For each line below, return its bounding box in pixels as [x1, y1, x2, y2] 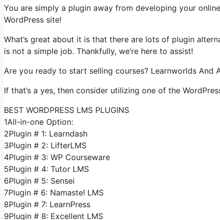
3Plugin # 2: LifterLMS [4, 140, 86, 150]
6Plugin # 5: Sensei [4, 175, 75, 186]
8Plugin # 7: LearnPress [4, 199, 90, 209]
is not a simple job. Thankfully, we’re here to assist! [4, 46, 193, 56]
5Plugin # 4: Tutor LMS [4, 164, 89, 174]
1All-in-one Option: [4, 116, 73, 127]
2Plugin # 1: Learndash [4, 128, 87, 138]
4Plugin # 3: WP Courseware [4, 152, 110, 162]
